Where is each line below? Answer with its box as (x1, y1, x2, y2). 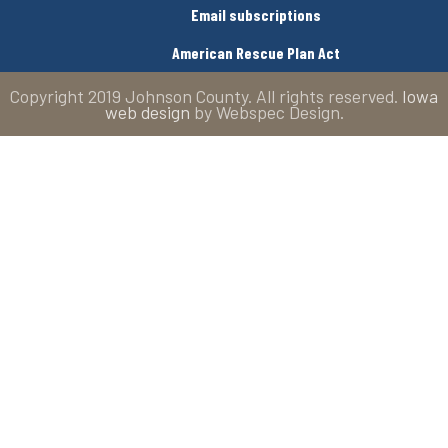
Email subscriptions (191, 4, 321, 24)
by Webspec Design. (189, 100, 344, 123)
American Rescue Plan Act (172, 42, 340, 62)
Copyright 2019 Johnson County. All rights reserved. (10, 84, 402, 107)
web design (104, 100, 190, 123)
